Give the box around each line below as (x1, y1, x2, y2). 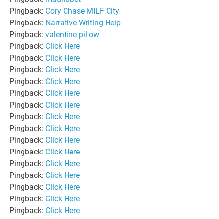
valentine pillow (45, 29, 100, 39)
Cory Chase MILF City (45, 6, 120, 16)
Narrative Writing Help (45, 18, 121, 27)
